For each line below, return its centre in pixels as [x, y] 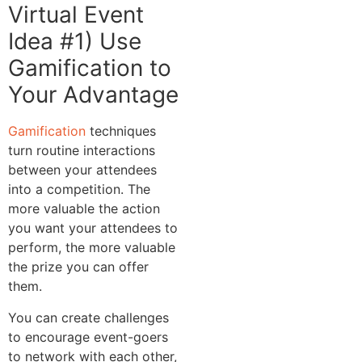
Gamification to [90, 68]
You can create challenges [88, 317]
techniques [121, 131]
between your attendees [82, 170]
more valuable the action [84, 209]
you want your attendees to [93, 228]
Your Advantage [93, 95]
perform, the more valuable [92, 248]
